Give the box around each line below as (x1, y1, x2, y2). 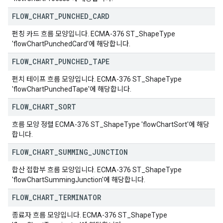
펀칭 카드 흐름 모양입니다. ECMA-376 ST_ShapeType (12, 30, 175, 38)
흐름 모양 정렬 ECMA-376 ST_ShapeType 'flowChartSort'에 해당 (12, 120, 210, 128)
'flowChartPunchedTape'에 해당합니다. (12, 85, 131, 93)
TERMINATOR (58, 193, 101, 202)
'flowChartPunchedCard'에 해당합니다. (12, 40, 130, 48)
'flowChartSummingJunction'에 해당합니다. (12, 176, 145, 184)
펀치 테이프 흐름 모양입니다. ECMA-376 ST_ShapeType (12, 75, 182, 83)
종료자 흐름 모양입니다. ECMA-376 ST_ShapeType (12, 211, 167, 219)
